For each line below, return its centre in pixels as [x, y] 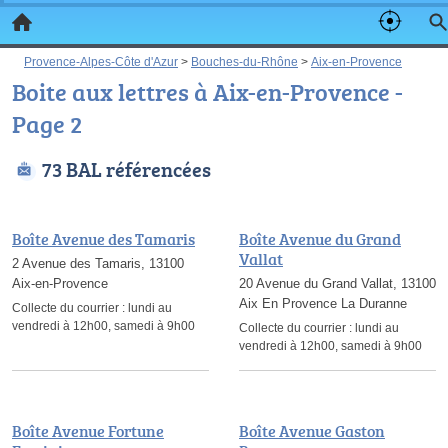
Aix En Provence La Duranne [323, 303]
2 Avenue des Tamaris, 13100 [98, 263]
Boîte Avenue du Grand [320, 239]
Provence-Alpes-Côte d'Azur [101, 61]
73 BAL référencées [126, 169]
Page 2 [47, 123]
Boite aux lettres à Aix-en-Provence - [207, 91]
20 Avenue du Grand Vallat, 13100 [337, 283]
